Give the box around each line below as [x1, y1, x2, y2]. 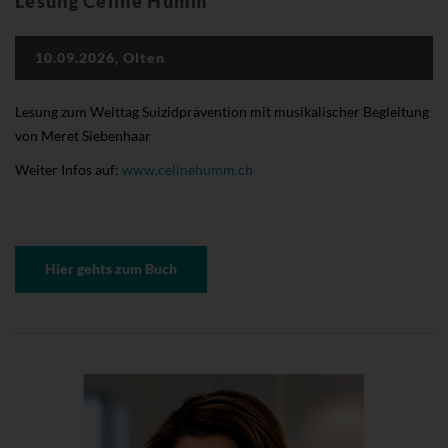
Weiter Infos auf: [15, 160, 122, 178]
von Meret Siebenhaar [15, 126, 151, 144]
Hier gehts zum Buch [45, 259, 177, 277]
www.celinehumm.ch [122, 160, 253, 178]
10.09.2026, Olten [35, 48, 165, 66]
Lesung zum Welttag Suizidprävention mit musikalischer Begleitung [15, 102, 429, 120]
